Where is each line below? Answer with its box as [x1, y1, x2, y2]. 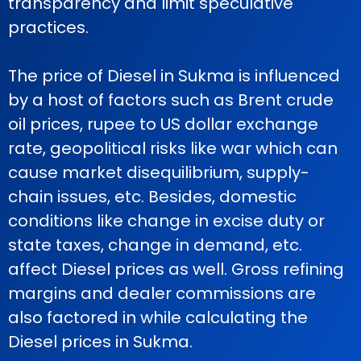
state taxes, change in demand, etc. [8, 234, 302, 256]
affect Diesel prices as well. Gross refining [8, 258, 344, 280]
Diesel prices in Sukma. [8, 330, 193, 353]
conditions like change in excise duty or [8, 210, 325, 232]
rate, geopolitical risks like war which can [8, 137, 338, 160]
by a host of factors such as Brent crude [8, 89, 334, 111]
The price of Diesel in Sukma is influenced [8, 64, 340, 87]
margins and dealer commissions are [8, 282, 316, 305]
